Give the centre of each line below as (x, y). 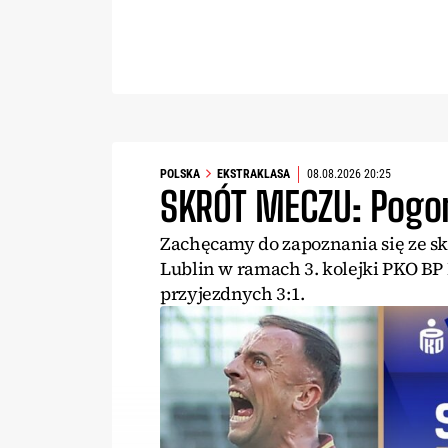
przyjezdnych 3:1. (232, 293)
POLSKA (180, 174)
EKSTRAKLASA (253, 174)
